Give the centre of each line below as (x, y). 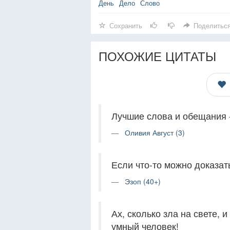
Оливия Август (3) (155, 132)
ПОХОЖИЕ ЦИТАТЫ (157, 56)
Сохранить (126, 25)
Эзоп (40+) (143, 181)
